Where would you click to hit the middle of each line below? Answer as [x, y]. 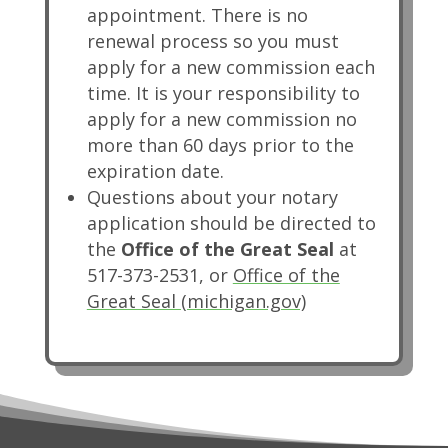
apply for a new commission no [221, 119]
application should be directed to [231, 223]
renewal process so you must [212, 41]
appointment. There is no [197, 15]
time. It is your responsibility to [223, 93]
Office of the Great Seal [227, 249]
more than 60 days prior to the [220, 145]
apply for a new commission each [230, 67]
